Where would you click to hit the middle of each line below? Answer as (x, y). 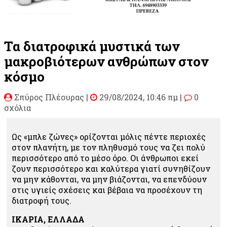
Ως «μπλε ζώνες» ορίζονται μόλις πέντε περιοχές (109, 136)
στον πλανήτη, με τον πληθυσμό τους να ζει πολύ (108, 147)
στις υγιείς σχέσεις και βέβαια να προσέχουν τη (107, 190)
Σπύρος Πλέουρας (49, 97)
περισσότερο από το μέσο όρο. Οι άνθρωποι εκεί (105, 158)
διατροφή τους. (42, 200)
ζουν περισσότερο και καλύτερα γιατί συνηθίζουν (111, 168)
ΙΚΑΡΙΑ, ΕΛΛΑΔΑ (48, 219)
